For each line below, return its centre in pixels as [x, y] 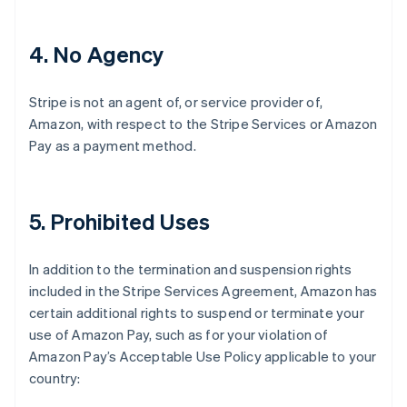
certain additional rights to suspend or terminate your [197, 313]
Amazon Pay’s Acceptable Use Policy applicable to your [203, 356]
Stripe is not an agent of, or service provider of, [176, 102]
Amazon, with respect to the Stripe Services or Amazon [203, 124]
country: [55, 378]
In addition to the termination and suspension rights [191, 269]
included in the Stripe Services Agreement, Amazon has [203, 291]
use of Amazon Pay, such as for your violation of [179, 334]
